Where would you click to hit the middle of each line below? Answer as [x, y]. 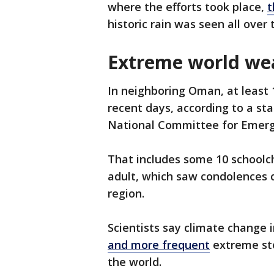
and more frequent [159, 245]
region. [126, 194]
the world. [135, 262]
